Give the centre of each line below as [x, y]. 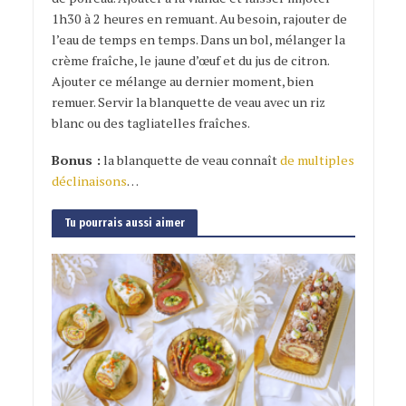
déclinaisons [89, 181]
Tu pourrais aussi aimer [124, 223]
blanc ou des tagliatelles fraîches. [150, 123]
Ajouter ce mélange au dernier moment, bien [182, 82]
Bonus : [76, 160]
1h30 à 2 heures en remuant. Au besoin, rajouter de [199, 19]
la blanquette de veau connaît [190, 160]
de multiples [317, 160]
